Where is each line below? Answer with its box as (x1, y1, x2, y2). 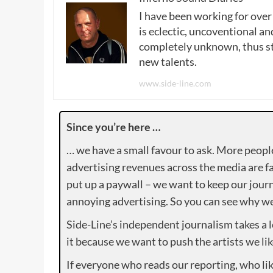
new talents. (139, 54, 197, 68)
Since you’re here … (66, 119, 161, 133)
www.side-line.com (139, 77, 211, 88)
